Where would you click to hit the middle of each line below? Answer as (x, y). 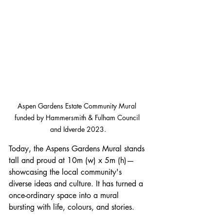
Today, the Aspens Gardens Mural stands (78, 148)
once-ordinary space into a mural (65, 195)
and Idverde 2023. (78, 129)
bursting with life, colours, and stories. (72, 207)
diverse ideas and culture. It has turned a (77, 183)
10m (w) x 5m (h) (97, 160)
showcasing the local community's (66, 172)
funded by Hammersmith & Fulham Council (78, 117)
